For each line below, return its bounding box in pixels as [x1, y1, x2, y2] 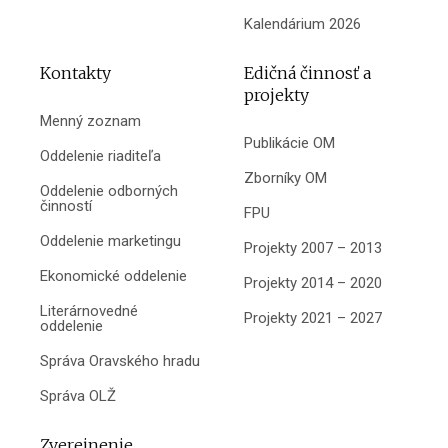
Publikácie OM [244, 133, 335, 152]
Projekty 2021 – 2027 [244, 308, 382, 327]
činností [40, 196, 92, 215]
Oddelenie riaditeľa [40, 146, 161, 165]
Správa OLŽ [40, 386, 116, 405]
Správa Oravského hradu [40, 351, 200, 370]
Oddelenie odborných [40, 181, 178, 200]
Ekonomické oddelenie [40, 266, 187, 285]
